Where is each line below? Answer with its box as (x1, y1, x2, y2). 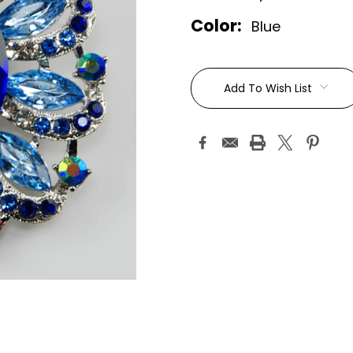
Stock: (191, 79, 244, 102)
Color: (191, 14, 242, 38)
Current (191, 54, 257, 78)
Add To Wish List (224, 80, 312, 97)
